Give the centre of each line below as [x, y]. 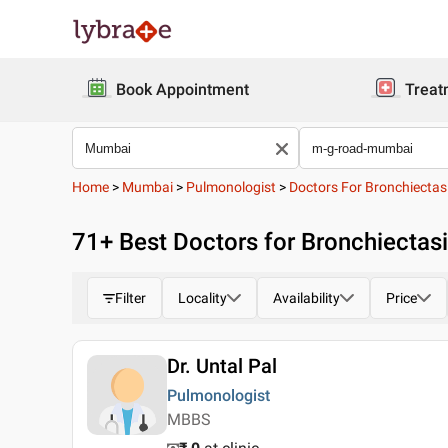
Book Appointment [182, 89]
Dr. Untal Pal [222, 366]
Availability [306, 298]
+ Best [136, 242]
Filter [130, 298]
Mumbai [147, 187]
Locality [202, 298]
